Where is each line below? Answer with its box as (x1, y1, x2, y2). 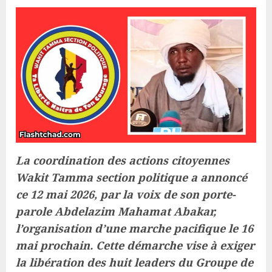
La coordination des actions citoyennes (16, 152, 229, 168)
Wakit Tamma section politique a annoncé (16, 169, 247, 185)
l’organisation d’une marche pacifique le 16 (16, 220, 253, 236)
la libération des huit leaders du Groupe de (16, 254, 253, 270)
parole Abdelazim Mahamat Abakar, (16, 203, 216, 219)
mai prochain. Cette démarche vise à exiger (16, 237, 254, 253)
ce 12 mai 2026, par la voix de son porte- (16, 186, 236, 202)
